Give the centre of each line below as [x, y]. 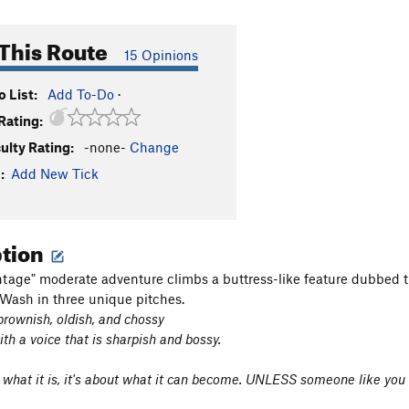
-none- [105, 147]
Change [154, 147]
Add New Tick [55, 173]
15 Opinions [161, 55]
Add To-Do [81, 94]
